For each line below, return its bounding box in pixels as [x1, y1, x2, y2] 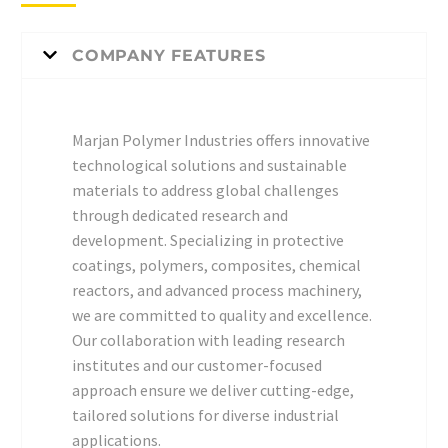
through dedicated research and [72, 204, 288, 225]
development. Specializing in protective [72, 229, 344, 250]
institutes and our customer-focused [72, 354, 322, 375]
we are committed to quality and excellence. [72, 304, 372, 325]
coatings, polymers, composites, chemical [72, 254, 361, 275]
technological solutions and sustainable [72, 154, 347, 175]
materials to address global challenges [72, 179, 339, 200]
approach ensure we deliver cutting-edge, [72, 379, 354, 400]
